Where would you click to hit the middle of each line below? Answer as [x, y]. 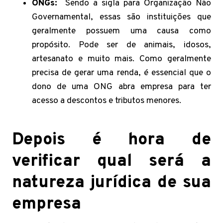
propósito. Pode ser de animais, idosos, [121, 45]
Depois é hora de [111, 140]
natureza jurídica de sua [111, 183]
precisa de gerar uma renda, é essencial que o [121, 73]
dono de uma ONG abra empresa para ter [121, 87]
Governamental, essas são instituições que [121, 17]
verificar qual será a [111, 162]
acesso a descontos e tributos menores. [107, 101]
